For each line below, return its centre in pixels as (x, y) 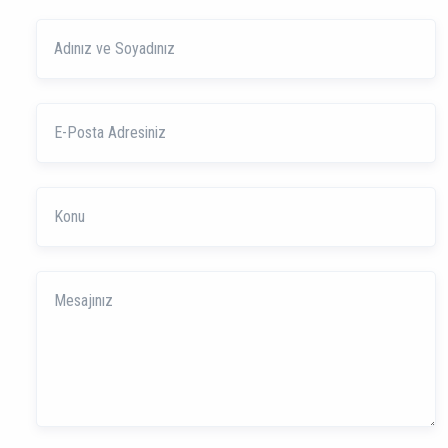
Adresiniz (65, 162)
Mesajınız (65, 282)
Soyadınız (66, 78)
